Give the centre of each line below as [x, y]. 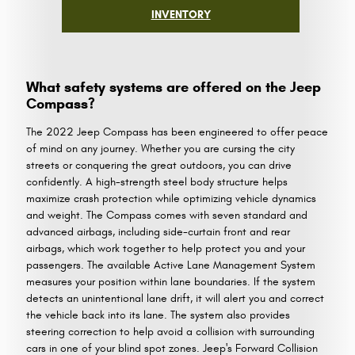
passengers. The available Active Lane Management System [171, 265]
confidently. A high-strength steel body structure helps [157, 182]
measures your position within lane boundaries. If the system [171, 282]
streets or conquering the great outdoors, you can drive [159, 166]
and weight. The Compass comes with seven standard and [167, 216]
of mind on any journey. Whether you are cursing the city [160, 149]
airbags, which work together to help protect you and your [166, 249]
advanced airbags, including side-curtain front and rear [158, 232]
